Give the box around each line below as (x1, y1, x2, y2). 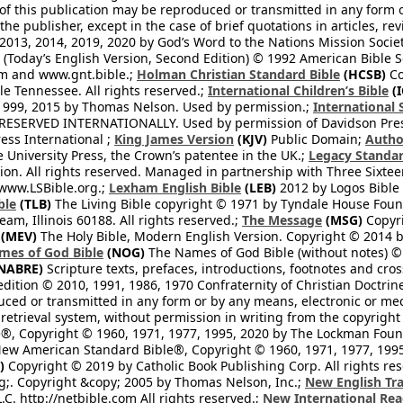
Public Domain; (267, 130, 365, 148)
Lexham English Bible (109, 179, 241, 196)
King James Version (114, 130, 234, 148)
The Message (242, 211, 322, 228)
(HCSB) (340, 66, 386, 83)
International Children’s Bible (208, 82, 389, 99)
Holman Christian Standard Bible (137, 66, 340, 83)
